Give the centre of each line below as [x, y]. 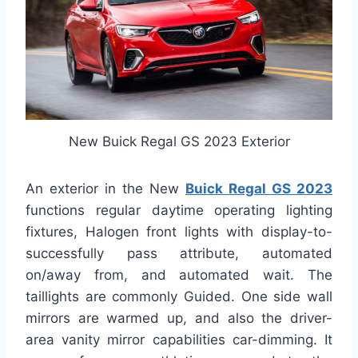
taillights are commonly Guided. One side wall [179, 296]
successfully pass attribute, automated [179, 253]
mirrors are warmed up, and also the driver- [179, 318]
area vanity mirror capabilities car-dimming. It [179, 339]
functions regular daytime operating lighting [179, 210]
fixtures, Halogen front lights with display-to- [179, 231]
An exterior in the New [105, 188]
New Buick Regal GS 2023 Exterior [179, 141]
